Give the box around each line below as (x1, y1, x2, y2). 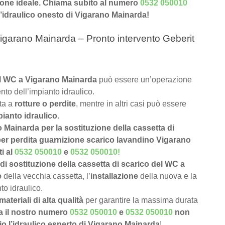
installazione (90, 172, 138, 181)
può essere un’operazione (99, 75, 192, 84)
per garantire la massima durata (83, 196, 198, 205)
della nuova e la (138, 172, 197, 181)
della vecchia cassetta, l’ (2, 172, 90, 181)
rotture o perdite (15, 99, 76, 108)
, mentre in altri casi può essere (76, 99, 186, 108)
